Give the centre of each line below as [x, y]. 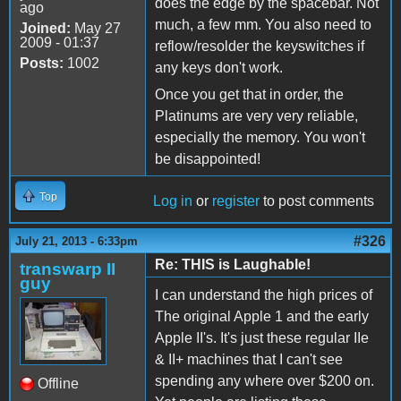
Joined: [45, 28]
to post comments [317, 200]
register [236, 200]
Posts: [42, 63]
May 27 [96, 28]
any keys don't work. [219, 67]
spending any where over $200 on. [264, 380]
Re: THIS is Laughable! [233, 264]
